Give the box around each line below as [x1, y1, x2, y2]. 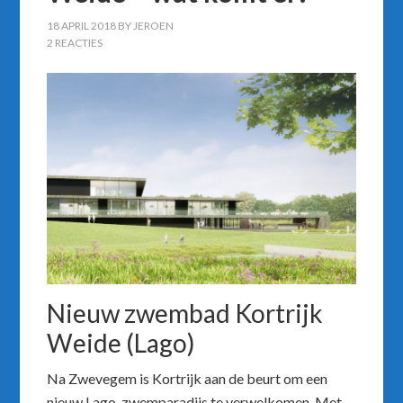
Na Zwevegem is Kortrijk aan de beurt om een [47, 370, 328, 388]
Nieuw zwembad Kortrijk [47, 298, 324, 329]
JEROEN [133, 19, 175, 33]
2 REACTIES [47, 36, 103, 50]
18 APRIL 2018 [47, 19, 117, 33]
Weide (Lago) [47, 327, 196, 359]
